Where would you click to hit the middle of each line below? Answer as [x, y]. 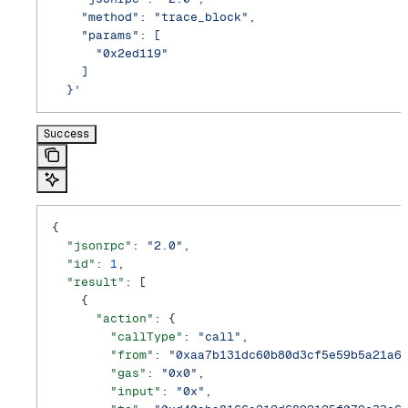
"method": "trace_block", [154, 17]
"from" [103, 355]
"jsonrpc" [92, 246]
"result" [88, 282]
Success [67, 134]
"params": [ [107, 36]
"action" [103, 319]
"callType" [117, 337]
